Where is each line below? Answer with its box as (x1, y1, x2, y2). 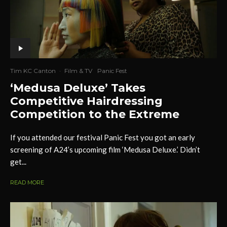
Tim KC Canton (10, 67, 56, 75)
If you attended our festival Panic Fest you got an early (10, 133, 195, 142)
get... (10, 157, 26, 167)
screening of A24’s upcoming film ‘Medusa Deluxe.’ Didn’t (10, 145, 200, 155)
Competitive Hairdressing (10, 94, 163, 108)
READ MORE (10, 179, 44, 186)
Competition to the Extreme (10, 107, 179, 122)
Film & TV (64, 67, 92, 75)
